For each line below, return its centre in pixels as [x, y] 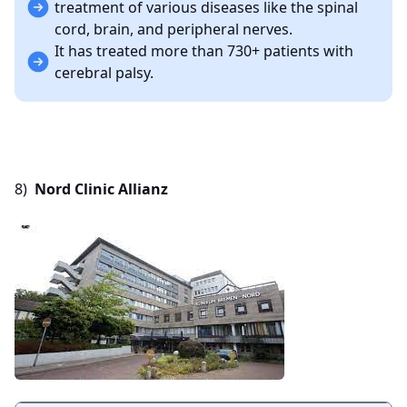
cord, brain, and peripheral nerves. [174, 30]
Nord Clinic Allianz [101, 189]
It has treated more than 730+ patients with [204, 51]
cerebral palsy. [104, 73]
